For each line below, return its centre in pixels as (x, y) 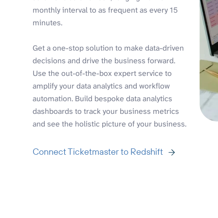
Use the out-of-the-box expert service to (102, 73)
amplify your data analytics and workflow (101, 86)
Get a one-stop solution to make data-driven (109, 48)
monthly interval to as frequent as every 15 (105, 10)
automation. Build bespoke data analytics (103, 99)
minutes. (48, 23)
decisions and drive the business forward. (104, 61)
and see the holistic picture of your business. (110, 124)
